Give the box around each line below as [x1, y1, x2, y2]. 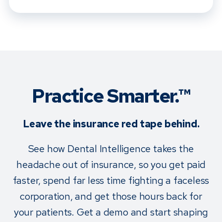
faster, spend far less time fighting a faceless [12, 174, 210, 187]
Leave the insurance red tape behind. [22, 117, 200, 131]
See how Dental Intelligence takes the [28, 142, 194, 156]
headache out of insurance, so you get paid [16, 158, 206, 171]
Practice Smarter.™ [31, 83, 191, 109]
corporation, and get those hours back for [20, 190, 202, 203]
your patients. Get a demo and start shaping [13, 206, 209, 219]
